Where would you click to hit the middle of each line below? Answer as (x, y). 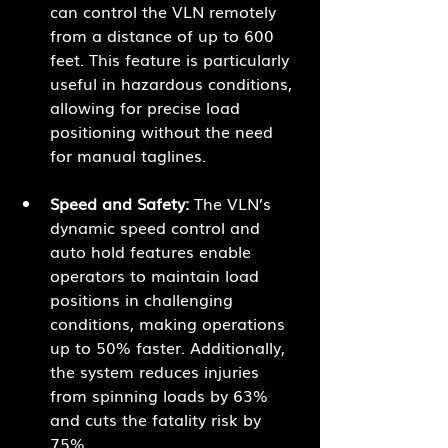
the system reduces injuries (157, 371)
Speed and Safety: (119, 203)
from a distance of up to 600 (164, 35)
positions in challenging (144, 299)
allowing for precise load (147, 107)
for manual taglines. (128, 155)
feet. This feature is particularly (172, 59)
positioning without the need (164, 131)
